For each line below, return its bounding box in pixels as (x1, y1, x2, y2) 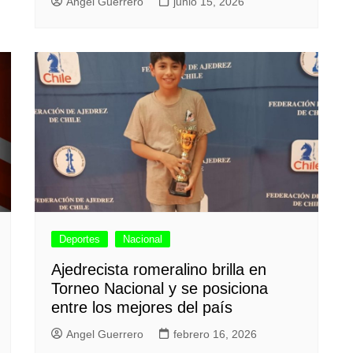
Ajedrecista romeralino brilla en (51, 260, 266, 278)
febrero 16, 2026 (173, 327, 257, 340)
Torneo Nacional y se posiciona (51, 279, 268, 297)
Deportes (59, 232, 100, 245)
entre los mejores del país (51, 298, 232, 316)
